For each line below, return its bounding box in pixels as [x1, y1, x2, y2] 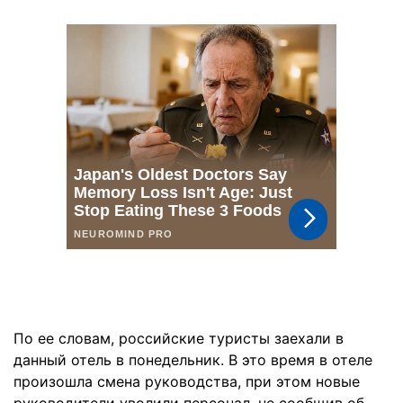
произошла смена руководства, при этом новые [13, 372, 360, 390]
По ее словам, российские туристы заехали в [13, 329, 344, 347]
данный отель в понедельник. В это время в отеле [13, 351, 372, 369]
